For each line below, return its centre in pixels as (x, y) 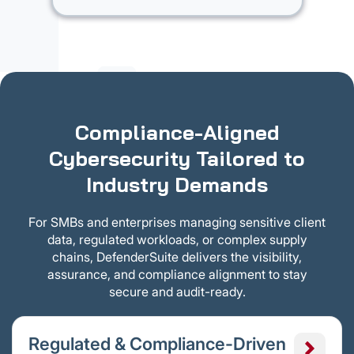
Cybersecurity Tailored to (177, 159)
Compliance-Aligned (177, 133)
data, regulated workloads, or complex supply (177, 240)
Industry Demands (177, 185)
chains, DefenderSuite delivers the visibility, (177, 257)
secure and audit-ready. (177, 292)
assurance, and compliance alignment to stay (177, 275)
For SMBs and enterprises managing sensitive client (177, 222)
